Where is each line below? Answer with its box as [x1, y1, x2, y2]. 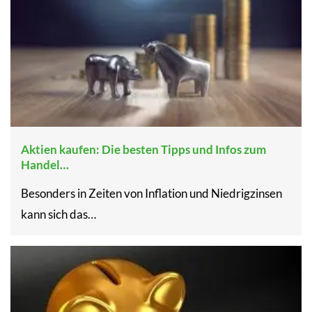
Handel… [21, 157, 69, 172]
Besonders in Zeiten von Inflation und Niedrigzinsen [21, 185, 282, 201]
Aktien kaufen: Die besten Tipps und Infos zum [21, 141, 266, 157]
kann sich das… [21, 206, 96, 221]
